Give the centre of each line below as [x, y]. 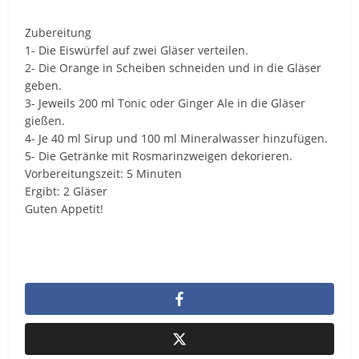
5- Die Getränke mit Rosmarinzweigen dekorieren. [159, 155]
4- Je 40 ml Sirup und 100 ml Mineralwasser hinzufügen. [177, 138]
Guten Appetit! [65, 208]
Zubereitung [58, 32]
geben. [44, 85]
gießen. [45, 120]
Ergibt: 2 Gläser [67, 191]
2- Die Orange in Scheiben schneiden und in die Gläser [173, 67]
